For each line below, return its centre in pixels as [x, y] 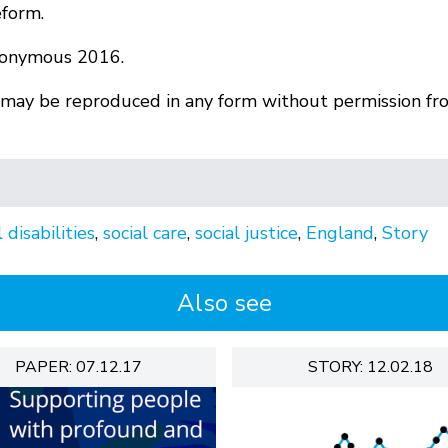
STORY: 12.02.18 [370, 367]
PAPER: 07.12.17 [78, 367]
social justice [246, 233]
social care [145, 233]
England [340, 233]
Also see [224, 303]
